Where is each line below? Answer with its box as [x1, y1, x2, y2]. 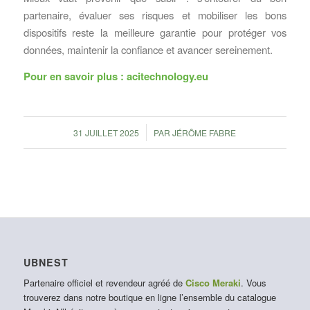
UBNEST [23, 255, 69, 269]
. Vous [240, 275, 266, 289]
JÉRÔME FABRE [172, 126, 237, 138]
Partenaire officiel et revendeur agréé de [23, 275, 185, 289]
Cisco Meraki [185, 275, 241, 289]
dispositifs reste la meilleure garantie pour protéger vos [23, 25, 287, 40]
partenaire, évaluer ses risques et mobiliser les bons [23, 8, 287, 23]
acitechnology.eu [126, 68, 208, 84]
